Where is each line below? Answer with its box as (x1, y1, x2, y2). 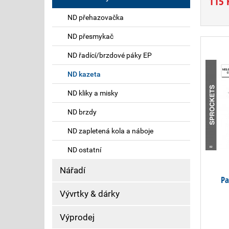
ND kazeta (67, 70, 101, 78)
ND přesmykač (67, 32, 113, 40)
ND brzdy (67, 108, 97, 116)
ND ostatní (67, 146, 101, 154)
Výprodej (60, 212, 95, 222)
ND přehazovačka (67, 13, 124, 21)
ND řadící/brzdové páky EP (67, 51, 152, 59)
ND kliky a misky (67, 89, 118, 97)
